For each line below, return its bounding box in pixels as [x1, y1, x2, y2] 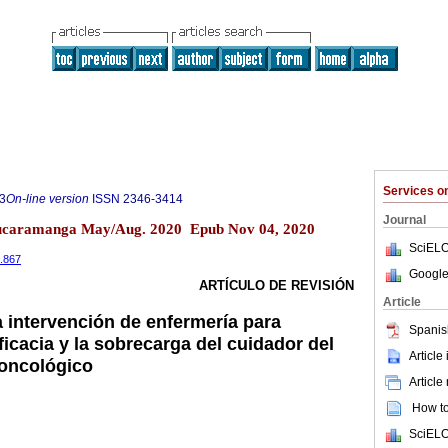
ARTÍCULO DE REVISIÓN [199, 278, 354, 294]
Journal [383, 213, 426, 227]
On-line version [6, 192, 89, 206]
